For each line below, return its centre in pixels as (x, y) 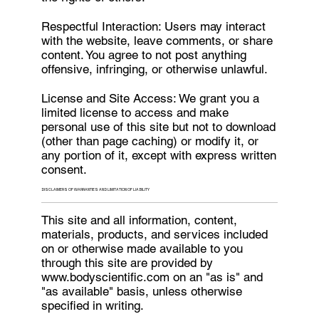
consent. (64, 169)
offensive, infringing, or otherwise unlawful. (155, 69)
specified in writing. (93, 305)
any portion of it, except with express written (159, 155)
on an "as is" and (216, 277)
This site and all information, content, (140, 220)
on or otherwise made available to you (142, 248)
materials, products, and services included (155, 234)
